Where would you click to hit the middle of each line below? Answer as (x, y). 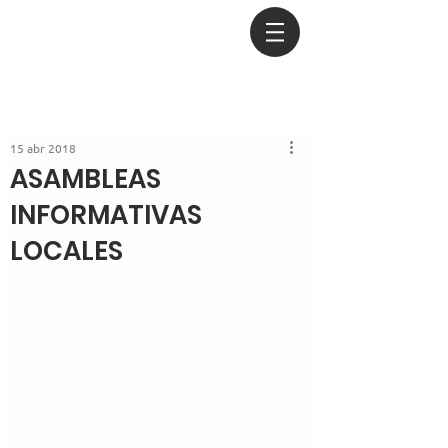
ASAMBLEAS (85, 179)
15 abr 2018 (43, 148)
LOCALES (66, 251)
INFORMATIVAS (106, 215)
